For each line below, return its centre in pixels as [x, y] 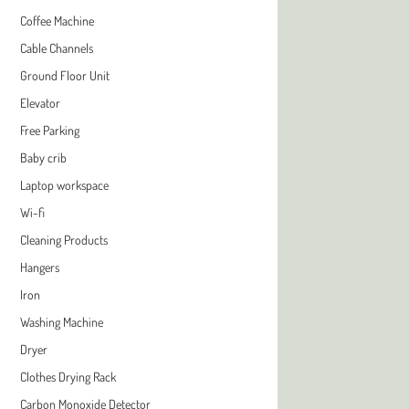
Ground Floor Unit [64, 75]
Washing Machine [61, 321]
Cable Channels [56, 47]
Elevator [40, 102]
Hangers [39, 267]
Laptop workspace [64, 184]
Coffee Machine [57, 20]
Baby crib [43, 157]
